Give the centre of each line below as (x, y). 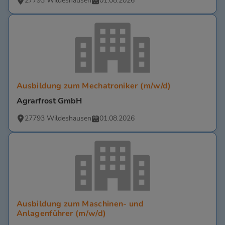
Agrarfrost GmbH (49, 101)
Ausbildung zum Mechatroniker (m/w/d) (94, 86)
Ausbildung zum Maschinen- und (80, 204)
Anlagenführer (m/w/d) (62, 214)
